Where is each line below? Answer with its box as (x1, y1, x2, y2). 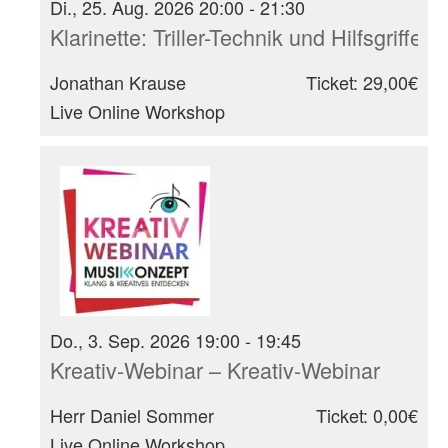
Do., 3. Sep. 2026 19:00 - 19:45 (50, 327, 301, 354)
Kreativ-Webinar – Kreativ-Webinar (50, 354, 380, 386)
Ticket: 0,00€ (316, 402, 418, 429)
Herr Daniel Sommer (50, 402, 214, 429)
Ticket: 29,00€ (306, 69, 418, 96)
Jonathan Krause (50, 69, 186, 96)
